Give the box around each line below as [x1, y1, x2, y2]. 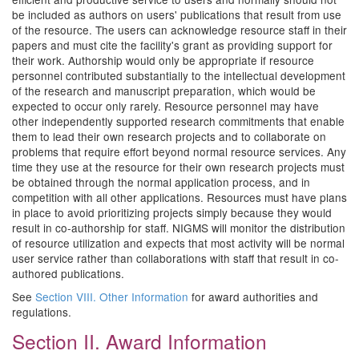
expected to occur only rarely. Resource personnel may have [12, 98, 319, 114]
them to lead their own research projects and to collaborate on [12, 128, 326, 144]
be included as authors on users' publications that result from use [12, 6, 341, 22]
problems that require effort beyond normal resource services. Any [12, 143, 346, 159]
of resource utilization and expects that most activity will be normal [12, 235, 345, 251]
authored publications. [12, 265, 124, 281]
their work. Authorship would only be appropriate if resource [12, 52, 314, 68]
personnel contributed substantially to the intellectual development [12, 67, 345, 83]
